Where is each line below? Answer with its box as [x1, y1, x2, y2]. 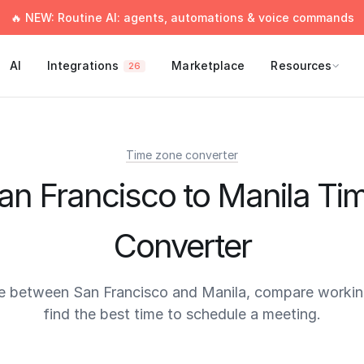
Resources [271, 58, 332, 72]
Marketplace [171, 58, 245, 72]
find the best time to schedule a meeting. [43, 305, 321, 323]
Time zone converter [126, 148, 238, 162]
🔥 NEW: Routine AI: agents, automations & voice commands [10, 11, 354, 24]
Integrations [46, 58, 119, 72]
